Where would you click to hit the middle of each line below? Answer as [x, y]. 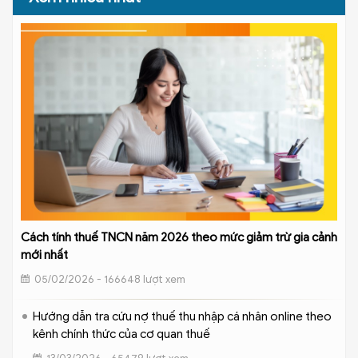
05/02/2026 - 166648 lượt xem [110, 280]
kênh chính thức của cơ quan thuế [121, 334]
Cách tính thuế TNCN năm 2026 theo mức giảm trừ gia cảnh [179, 238]
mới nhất [44, 255]
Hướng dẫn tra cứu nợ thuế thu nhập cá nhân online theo [182, 317]
